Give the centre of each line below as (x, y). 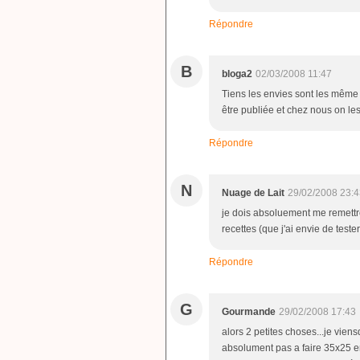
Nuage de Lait (253, 192)
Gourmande (249, 311)
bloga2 (237, 74)
